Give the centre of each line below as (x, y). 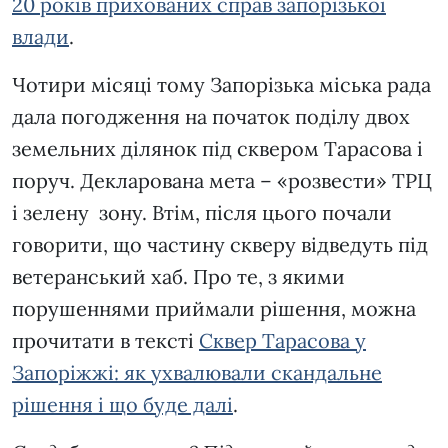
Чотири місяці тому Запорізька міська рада (221, 85)
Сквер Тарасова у (282, 341)
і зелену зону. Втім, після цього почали (202, 213)
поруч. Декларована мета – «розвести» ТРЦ (222, 181)
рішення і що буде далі (122, 405)
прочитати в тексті (105, 341)
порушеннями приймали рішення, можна (214, 309)
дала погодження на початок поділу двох (211, 117)
